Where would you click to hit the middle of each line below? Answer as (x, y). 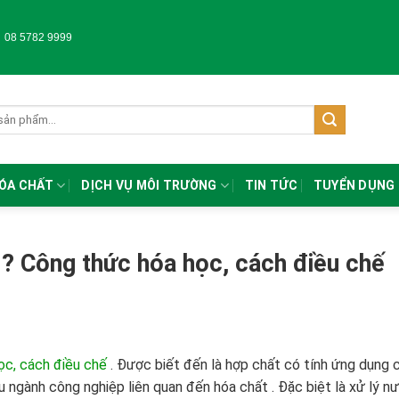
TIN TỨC (271, 186)
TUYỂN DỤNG (354, 186)
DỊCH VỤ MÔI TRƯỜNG (149, 186)
